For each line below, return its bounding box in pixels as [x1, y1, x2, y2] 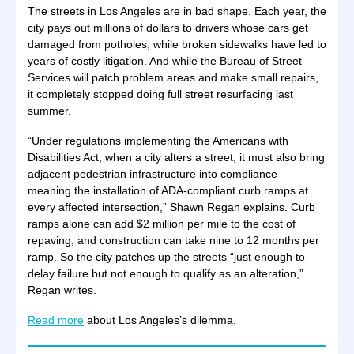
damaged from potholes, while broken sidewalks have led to [28, 38, 326, 51]
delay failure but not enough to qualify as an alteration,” [28, 267, 303, 280]
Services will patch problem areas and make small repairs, [28, 71, 318, 84]
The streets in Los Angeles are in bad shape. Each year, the [28, 5, 326, 17]
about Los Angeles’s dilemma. [84, 314, 236, 326]
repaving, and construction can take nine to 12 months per [28, 234, 319, 247]
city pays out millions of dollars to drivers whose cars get [28, 21, 308, 34]
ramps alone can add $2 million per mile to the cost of [28, 217, 296, 230]
